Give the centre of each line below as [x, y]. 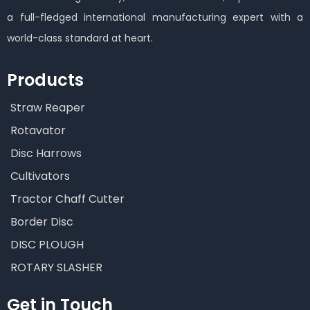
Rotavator [38, 131]
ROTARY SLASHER [56, 268]
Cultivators [40, 176]
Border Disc [42, 222]
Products [45, 80]
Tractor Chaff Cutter [67, 199]
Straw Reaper [48, 108]
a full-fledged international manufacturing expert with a [155, 18]
